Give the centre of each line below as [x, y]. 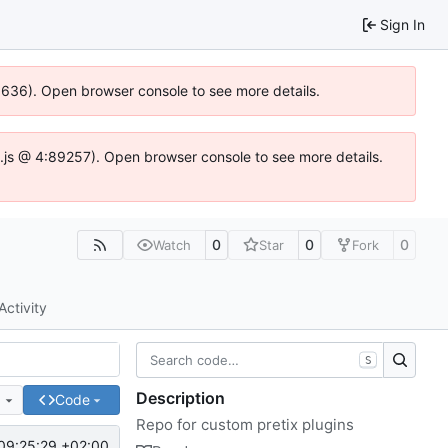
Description [180, 397]
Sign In [402, 24]
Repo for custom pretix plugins [245, 424]
